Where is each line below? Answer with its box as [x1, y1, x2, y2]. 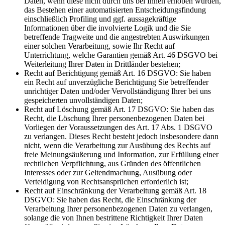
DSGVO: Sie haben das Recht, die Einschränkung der [24, 195, 196, 204]
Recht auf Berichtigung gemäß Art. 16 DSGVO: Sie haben [24, 68, 211, 77]
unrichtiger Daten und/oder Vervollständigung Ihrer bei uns [24, 86, 211, 95]
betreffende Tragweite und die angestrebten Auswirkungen [24, 32, 209, 41]
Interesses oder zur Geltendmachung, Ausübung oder [24, 168, 192, 177]
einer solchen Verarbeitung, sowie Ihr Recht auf [24, 41, 175, 50]
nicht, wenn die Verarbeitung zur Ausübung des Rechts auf [24, 141, 210, 150]
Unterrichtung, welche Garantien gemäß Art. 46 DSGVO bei [24, 50, 217, 59]
